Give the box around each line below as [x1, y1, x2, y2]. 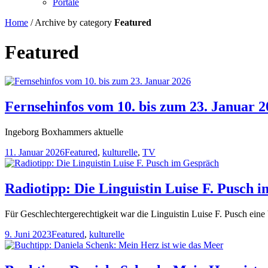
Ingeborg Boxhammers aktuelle [5, 126, 123, 137]
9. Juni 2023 [5, 229, 51, 239]
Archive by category [35, 17, 114, 28]
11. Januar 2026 [5, 147, 65, 157]
